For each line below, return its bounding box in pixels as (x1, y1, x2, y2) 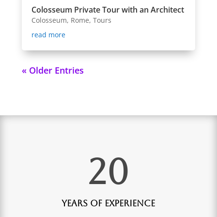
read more (31, 30, 65, 40)
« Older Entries (21, 64, 84, 77)
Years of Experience (62, 198, 155, 209)
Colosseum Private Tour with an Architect (31, 4, 184, 15)
